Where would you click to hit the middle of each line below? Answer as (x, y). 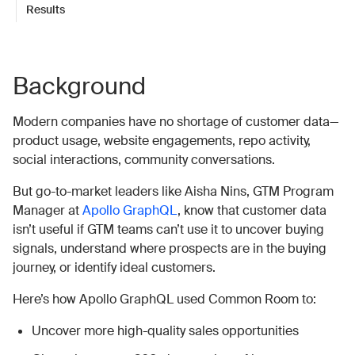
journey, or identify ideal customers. (114, 267)
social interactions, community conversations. (144, 160)
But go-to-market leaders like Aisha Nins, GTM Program (173, 191)
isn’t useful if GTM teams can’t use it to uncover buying (168, 229)
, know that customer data (252, 210)
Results (46, 10)
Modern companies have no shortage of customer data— (176, 122)
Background (79, 86)
